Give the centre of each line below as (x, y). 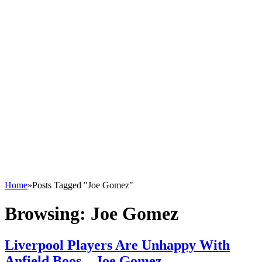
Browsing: (48, 214)
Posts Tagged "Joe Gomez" (83, 185)
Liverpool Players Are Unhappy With (117, 245)
